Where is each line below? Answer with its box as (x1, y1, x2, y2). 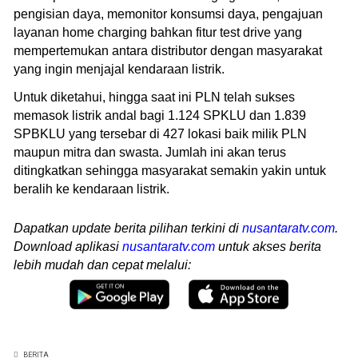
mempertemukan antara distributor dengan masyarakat (14, 43, 322, 58)
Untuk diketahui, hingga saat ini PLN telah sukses (14, 89, 295, 104)
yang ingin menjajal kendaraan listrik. (14, 62, 225, 76)
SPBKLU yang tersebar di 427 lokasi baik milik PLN (14, 126, 307, 141)
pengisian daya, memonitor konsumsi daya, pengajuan (14, 6, 323, 21)
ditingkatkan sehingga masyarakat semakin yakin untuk (14, 163, 326, 177)
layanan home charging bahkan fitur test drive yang (14, 25, 302, 39)
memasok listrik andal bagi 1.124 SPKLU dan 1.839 (14, 108, 306, 122)
